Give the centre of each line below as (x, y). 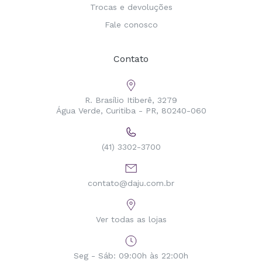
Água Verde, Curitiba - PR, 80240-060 (131, 111)
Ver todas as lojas (131, 220)
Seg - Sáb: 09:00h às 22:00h (131, 256)
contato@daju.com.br (131, 183)
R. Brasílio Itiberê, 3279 (131, 100)
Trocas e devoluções (131, 7)
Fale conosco (131, 25)
